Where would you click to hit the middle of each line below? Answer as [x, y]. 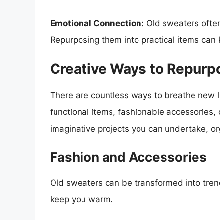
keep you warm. [82, 200]
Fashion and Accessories [128, 157]
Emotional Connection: [97, 23]
